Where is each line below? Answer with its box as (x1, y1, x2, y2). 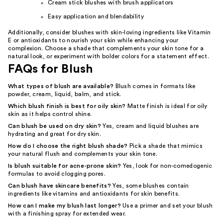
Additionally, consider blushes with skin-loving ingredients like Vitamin (8, 29, 211, 35)
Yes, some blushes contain (111, 183, 189, 189)
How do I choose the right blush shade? (8, 143, 128, 149)
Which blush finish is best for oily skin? (8, 103, 126, 109)
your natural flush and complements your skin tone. (8, 151, 157, 157)
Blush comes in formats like (113, 83, 196, 89)
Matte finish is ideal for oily (125, 103, 208, 109)
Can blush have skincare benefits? (8, 183, 111, 189)
